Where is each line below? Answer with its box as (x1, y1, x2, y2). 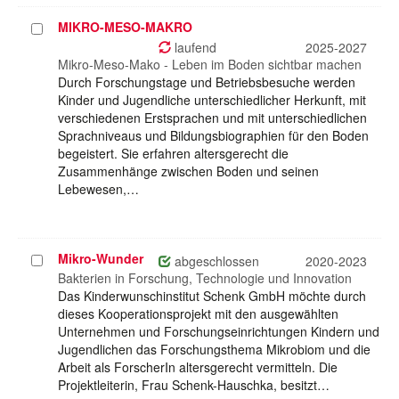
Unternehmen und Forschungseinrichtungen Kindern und (58, 322, 379, 341)
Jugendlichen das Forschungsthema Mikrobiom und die (58, 340, 370, 359)
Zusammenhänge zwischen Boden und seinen (58, 162, 319, 181)
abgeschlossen (171, 252, 259, 271)
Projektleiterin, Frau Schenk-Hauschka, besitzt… (58, 376, 330, 395)
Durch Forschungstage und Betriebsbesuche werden (58, 73, 355, 92)
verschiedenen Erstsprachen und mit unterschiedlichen (58, 109, 367, 127)
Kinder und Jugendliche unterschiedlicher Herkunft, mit (58, 91, 366, 110)
